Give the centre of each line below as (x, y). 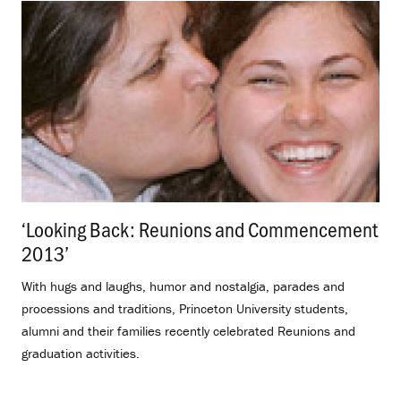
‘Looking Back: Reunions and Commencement (200, 228)
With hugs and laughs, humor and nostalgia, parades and (183, 286)
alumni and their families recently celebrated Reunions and (188, 330)
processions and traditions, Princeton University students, (185, 308)
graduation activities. (81, 353)
